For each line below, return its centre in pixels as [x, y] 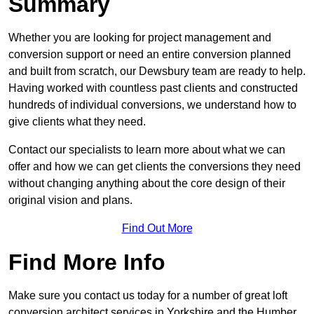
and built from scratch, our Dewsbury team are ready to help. [157, 71]
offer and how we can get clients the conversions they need [155, 167]
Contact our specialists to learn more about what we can [147, 150]
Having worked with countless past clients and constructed [153, 88]
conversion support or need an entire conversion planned [150, 55]
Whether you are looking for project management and [140, 38]
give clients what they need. [77, 122]
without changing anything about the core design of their [147, 184]
